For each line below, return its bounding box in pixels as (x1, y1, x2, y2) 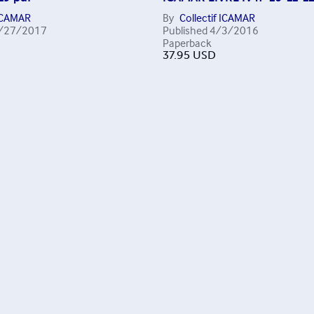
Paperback (162, 35, 212, 50)
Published (162, 22, 207, 37)
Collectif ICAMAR (179, 10, 255, 25)
